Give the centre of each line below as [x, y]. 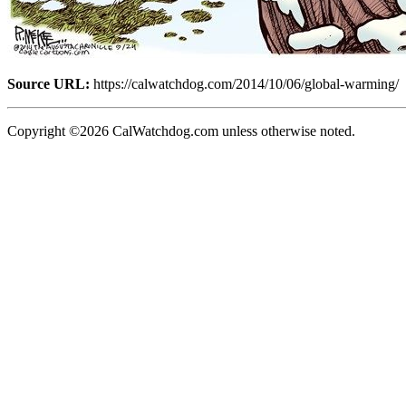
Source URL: [48, 83]
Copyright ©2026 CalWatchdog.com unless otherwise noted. [181, 130]
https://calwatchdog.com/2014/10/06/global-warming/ [244, 83]
